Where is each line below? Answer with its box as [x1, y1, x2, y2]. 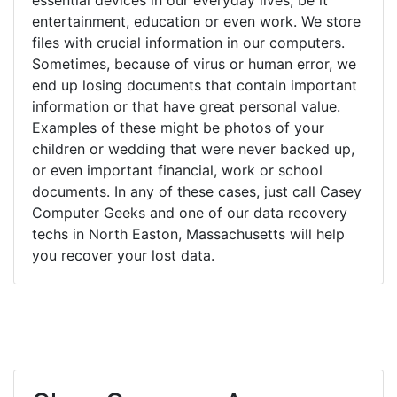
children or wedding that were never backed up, [32, 139, 354, 158]
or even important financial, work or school [32, 160, 323, 179]
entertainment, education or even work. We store [32, 12, 361, 30]
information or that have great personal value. [32, 97, 340, 115]
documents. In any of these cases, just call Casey [32, 182, 362, 200]
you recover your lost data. [32, 245, 214, 264]
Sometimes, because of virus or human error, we [32, 54, 356, 73]
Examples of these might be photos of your [32, 118, 324, 136]
